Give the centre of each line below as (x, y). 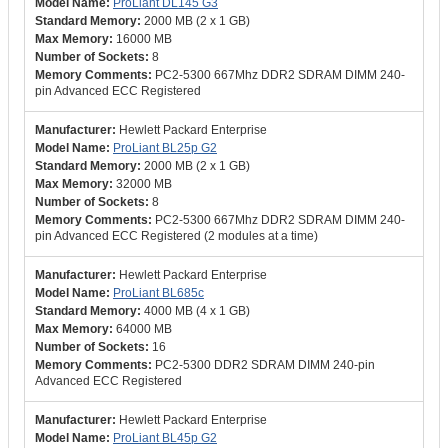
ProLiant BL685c (158, 293)
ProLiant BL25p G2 (165, 148)
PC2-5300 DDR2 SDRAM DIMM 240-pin (265, 365)
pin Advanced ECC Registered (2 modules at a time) (176, 236)
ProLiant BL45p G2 (165, 438)
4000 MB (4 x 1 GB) (197, 311)
